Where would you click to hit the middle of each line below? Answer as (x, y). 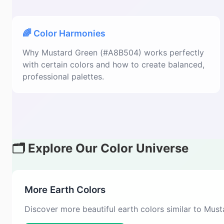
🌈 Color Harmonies (64, 33)
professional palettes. (63, 76)
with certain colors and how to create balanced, (113, 64)
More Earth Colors (65, 190)
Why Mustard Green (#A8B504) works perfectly (113, 52)
